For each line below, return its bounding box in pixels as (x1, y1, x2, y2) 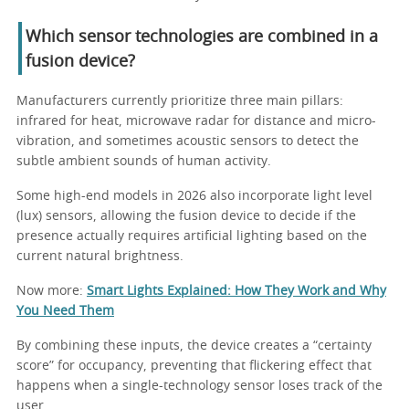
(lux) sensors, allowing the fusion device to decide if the (16, 209, 356, 223)
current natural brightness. (16, 249, 184, 263)
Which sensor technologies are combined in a (26, 28, 378, 46)
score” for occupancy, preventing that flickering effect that (16, 359, 372, 372)
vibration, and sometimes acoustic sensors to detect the (16, 134, 359, 148)
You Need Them (16, 304, 114, 318)
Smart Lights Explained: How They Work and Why (87, 284, 386, 298)
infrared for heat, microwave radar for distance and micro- (16, 114, 376, 128)
